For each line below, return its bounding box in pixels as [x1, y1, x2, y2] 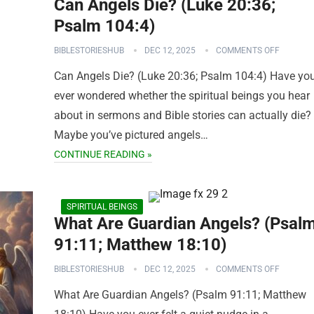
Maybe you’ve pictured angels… [54, 128, 208, 142]
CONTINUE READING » [54, 149, 152, 160]
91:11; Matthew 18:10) [54, 235, 226, 254]
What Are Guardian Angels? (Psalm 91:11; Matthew [54, 288, 306, 301]
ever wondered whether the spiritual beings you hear [54, 89, 310, 102]
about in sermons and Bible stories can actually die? [54, 109, 311, 122]
